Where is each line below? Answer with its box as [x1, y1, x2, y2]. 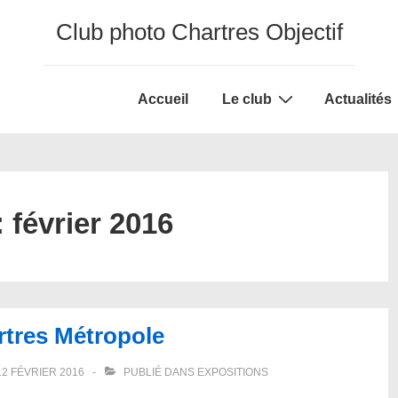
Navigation [119, 107, 187, 123]
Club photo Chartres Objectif [55, 19, 343, 45]
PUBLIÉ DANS [121, 366, 197, 378]
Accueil [138, 92, 188, 107]
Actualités [324, 92, 392, 107]
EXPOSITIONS [197, 366, 268, 378]
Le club [222, 92, 272, 107]
